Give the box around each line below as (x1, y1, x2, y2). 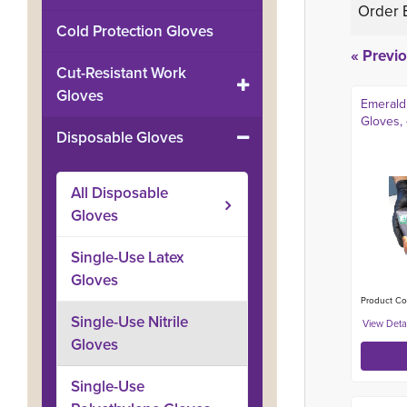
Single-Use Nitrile (71, 311, 188, 333)
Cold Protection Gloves (56, 20, 213, 43)
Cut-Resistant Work (56, 62, 186, 84)
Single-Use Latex (71, 246, 184, 269)
